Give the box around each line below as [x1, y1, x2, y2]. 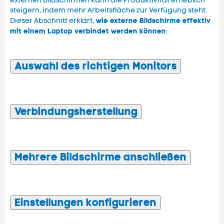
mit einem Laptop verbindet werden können [10, 26, 166, 36]
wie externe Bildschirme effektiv [96, 16, 210, 25]
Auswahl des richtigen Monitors [14, 59, 177, 73]
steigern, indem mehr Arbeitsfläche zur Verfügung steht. [10, 6, 207, 15]
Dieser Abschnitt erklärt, [10, 16, 96, 25]
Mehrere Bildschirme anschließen [14, 150, 186, 164]
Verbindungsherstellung [14, 105, 137, 118]
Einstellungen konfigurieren [14, 196, 156, 209]
